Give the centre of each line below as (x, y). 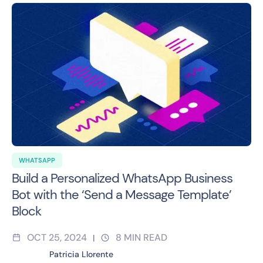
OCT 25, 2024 (57, 238)
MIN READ (146, 238)
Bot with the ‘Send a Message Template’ (122, 195)
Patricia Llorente (81, 254)
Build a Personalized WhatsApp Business (122, 178)
